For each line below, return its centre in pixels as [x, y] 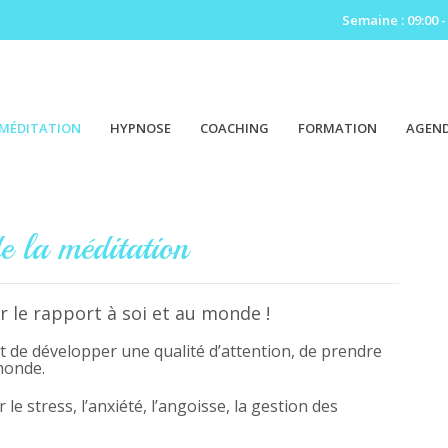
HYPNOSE [140, 128]
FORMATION [337, 128]
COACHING [234, 128]
